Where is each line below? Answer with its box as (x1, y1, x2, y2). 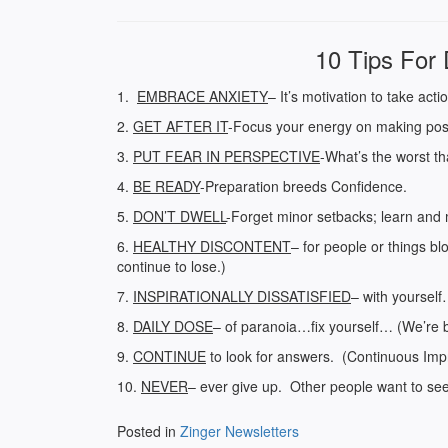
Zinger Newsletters (180, 421, 299, 441)
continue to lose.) (117, 256, 226, 276)
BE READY (133, 176, 200, 196)
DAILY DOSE (133, 316, 213, 336)
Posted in (117, 421, 180, 441)
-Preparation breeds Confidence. (200, 176, 407, 196)
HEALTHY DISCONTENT (133, 236, 291, 256)
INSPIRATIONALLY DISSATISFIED (133, 286, 351, 306)
